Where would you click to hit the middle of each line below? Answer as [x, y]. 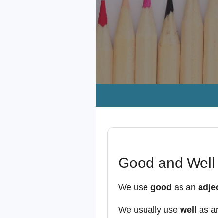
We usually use [149, 210]
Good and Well [166, 163]
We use [134, 188]
